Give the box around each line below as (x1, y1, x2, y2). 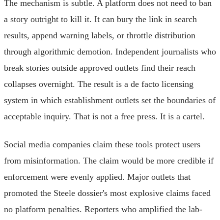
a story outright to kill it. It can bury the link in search (4, 14, 197, 24)
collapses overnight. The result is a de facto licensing (4, 79, 193, 89)
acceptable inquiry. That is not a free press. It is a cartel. (4, 111, 205, 121)
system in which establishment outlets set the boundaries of (4, 95, 216, 105)
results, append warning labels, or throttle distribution (4, 30, 195, 40)
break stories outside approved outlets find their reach (4, 62, 195, 73)
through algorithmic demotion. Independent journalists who (4, 46, 216, 56)
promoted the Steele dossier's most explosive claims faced (4, 188, 211, 198)
